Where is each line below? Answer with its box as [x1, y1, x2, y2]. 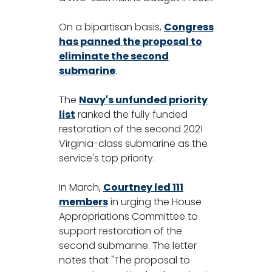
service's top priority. [58, 151, 155, 165]
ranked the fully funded [75, 107, 188, 121]
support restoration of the [58, 223, 182, 238]
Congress [163, 19, 214, 34]
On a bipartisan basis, [58, 19, 164, 34]
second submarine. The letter [58, 238, 197, 253]
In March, [58, 180, 103, 194]
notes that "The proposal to [58, 253, 190, 267]
